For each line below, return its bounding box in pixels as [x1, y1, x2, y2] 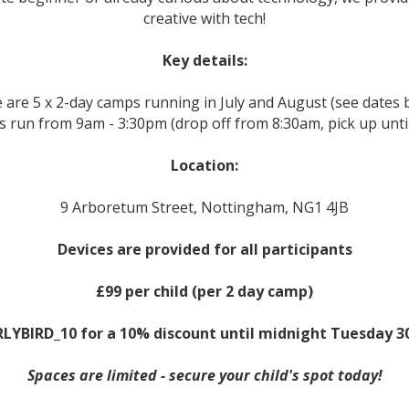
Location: [171, 154, 238, 175]
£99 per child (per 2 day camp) [96, 280, 313, 301]
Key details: [162, 49, 247, 70]
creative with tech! [143, 7, 266, 28]
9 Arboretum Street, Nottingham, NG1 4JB [60, 196, 349, 217]
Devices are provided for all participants [57, 238, 352, 259]
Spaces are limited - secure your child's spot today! [26, 364, 383, 385]
